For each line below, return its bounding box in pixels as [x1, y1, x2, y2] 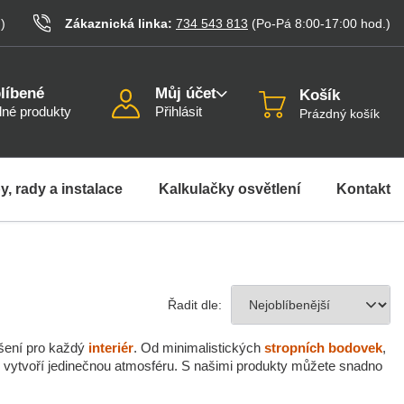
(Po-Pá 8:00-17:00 [252, 15, 357, 31]
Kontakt [336, 181, 390, 197]
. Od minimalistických [133, 340, 264, 355]
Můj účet [155, 85, 217, 103]
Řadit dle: [168, 298, 222, 312]
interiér [88, 340, 133, 355]
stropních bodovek [264, 340, 382, 355]
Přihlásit [155, 104, 203, 120]
